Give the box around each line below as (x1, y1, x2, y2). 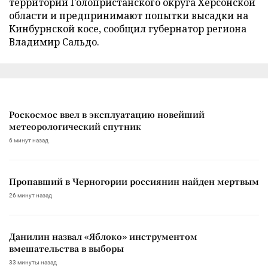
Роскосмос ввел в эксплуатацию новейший (9, 108, 205, 120)
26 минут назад (9, 191, 52, 199)
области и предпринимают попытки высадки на (9, 8, 248, 22)
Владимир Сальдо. (9, 35, 99, 48)
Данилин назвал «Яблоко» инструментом (9, 230, 197, 242)
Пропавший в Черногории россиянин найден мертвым (9, 175, 259, 187)
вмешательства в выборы (9, 242, 124, 254)
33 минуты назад (9, 258, 57, 266)
